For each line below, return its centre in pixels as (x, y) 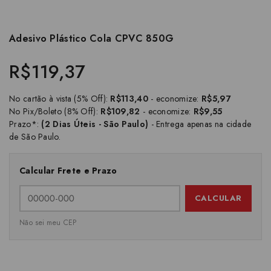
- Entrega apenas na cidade (200, 124)
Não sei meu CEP (48, 223)
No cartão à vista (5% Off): (60, 99)
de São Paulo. (35, 137)
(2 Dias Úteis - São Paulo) (95, 124)
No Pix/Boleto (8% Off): (55, 111)
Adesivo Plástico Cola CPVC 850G (92, 38)
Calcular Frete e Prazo (68, 171)
